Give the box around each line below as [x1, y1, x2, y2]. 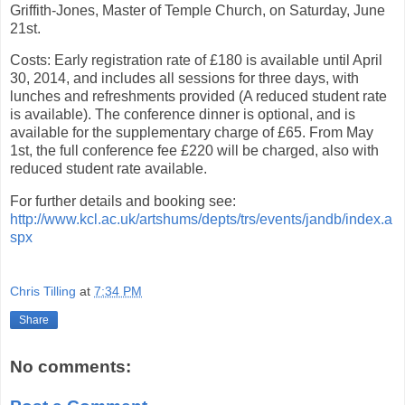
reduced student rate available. [10, 161, 207, 177]
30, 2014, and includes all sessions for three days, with [10, 71, 359, 87]
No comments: [10, 357, 131, 377]
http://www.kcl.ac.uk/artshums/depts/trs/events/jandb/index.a [10, 212, 392, 228]
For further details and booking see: [10, 193, 236, 210]
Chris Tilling [10, 283, 76, 298]
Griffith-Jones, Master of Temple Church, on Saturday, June [10, 2, 385, 18]
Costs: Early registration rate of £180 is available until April [10, 52, 382, 69]
